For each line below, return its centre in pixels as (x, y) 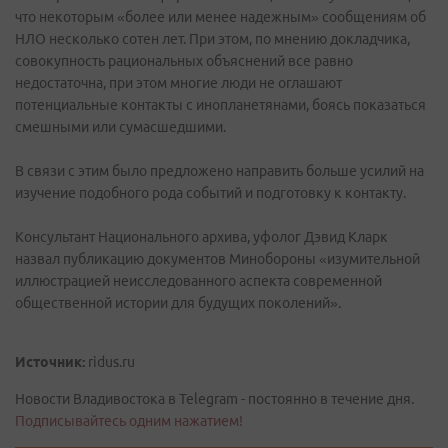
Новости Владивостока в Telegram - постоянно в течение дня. (214, 399)
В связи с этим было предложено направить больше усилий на (219, 171)
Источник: (50, 362)
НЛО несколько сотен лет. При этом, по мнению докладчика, (212, 39)
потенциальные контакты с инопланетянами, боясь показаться (220, 105)
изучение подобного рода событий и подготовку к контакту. (210, 193)
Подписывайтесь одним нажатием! (129, 421)
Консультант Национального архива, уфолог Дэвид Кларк (201, 237)
